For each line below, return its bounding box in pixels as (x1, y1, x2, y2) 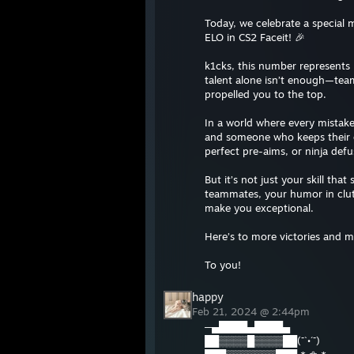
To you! (205, 258, 241, 271)
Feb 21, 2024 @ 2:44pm (192, 305, 313, 318)
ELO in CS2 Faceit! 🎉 (205, 31, 305, 43)
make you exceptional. (205, 201, 314, 214)
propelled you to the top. (205, 88, 326, 100)
